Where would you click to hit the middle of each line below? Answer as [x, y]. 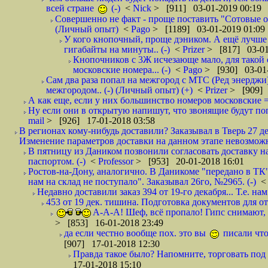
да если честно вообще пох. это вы [136, 233]
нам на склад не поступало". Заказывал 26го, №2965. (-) [142, 182]
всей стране [71, 8]
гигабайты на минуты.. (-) [117, 49]
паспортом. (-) [57, 161]
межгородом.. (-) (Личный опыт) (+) [119, 90]
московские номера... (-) [122, 70]
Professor [117, 161]
